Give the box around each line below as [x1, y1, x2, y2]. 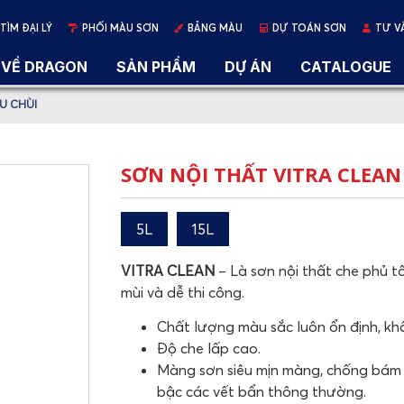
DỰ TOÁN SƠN [271, 22, 346, 34]
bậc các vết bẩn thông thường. [156, 382, 366, 401]
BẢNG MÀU [188, 22, 243, 34]
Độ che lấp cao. [156, 339, 261, 358]
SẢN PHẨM [115, 58, 196, 76]
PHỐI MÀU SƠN [81, 22, 159, 34]
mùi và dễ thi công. [120, 283, 244, 301]
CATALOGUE [299, 58, 391, 76]
